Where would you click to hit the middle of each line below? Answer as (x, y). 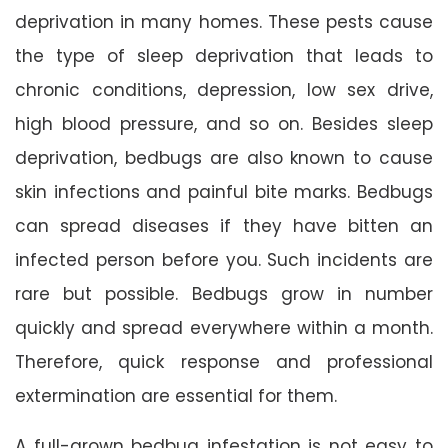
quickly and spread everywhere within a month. (224, 327)
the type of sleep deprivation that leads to (224, 55)
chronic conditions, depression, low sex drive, (224, 89)
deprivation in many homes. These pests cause (224, 21)
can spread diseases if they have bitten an (224, 225)
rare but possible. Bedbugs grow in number (224, 293)
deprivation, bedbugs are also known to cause (224, 157)
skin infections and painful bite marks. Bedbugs (224, 191)
